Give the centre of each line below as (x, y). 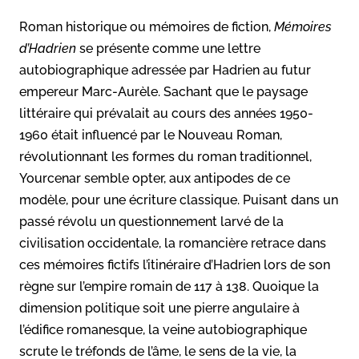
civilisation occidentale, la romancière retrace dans (173, 243)
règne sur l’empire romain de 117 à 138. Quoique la (169, 286)
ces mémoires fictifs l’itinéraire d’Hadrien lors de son (175, 264)
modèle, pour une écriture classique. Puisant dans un (179, 200)
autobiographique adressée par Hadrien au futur (165, 70)
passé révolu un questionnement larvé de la (151, 221)
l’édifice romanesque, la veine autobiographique (163, 329)
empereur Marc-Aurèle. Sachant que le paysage (163, 91)
